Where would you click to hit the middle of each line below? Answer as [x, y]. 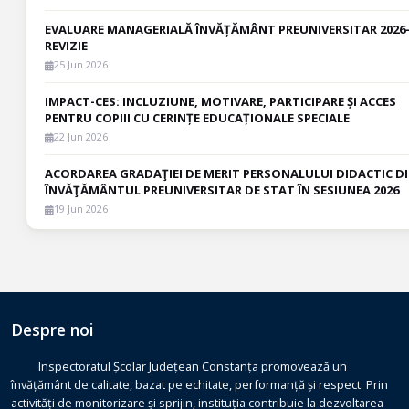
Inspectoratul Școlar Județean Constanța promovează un [193, 366]
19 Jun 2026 [81, 209]
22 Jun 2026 [81, 136]
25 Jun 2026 [81, 64]
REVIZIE [66, 46]
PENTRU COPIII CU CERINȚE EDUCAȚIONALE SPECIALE [197, 118]
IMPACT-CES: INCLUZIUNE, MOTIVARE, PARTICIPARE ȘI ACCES [220, 101]
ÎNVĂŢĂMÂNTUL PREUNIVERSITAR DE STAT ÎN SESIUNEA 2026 [222, 190]
